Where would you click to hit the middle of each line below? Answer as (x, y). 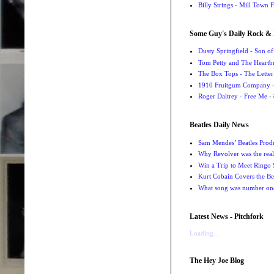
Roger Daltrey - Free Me (232, 96)
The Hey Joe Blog (217, 260)
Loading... (204, 233)
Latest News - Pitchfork (227, 216)
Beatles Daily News (219, 125)
